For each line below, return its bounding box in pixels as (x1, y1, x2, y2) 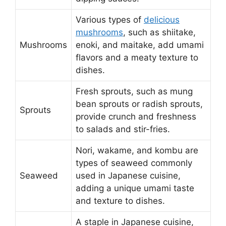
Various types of (76, 14, 144, 25)
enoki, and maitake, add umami (76, 39, 204, 50)
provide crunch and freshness (76, 111, 196, 122)
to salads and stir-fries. (76, 124, 170, 134)
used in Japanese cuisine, (76, 170, 181, 181)
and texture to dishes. (76, 195, 165, 206)
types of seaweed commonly (76, 157, 192, 168)
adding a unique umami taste (76, 183, 194, 193)
